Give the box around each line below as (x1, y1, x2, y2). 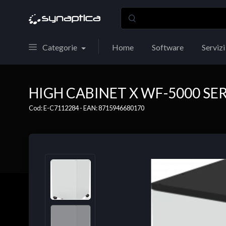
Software (151, 42, 184, 52)
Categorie (42, 42, 77, 52)
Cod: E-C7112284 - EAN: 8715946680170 (29, 104, 144, 112)
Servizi (201, 42, 225, 52)
